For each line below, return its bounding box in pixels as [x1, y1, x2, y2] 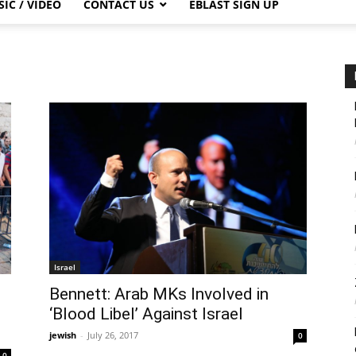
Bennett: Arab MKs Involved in [49, 284, 269, 304]
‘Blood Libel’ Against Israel [49, 304, 243, 323]
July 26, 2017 [87, 329, 138, 341]
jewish [49, 329, 76, 341]
